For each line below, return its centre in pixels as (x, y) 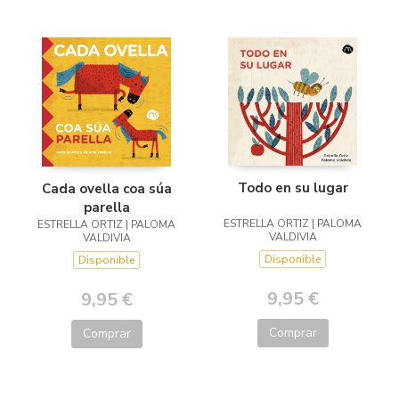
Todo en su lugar (293, 188)
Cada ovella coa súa (106, 188)
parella (106, 207)
